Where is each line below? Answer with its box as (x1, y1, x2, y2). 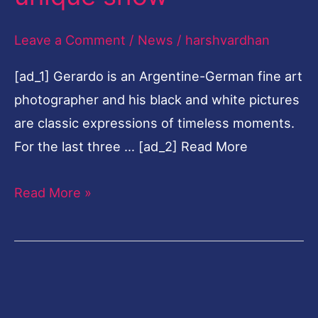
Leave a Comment (14, 32, 126, 48)
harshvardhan (185, 32, 270, 48)
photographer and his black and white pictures (14, 92, 300, 108)
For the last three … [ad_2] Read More (14, 138, 248, 155)
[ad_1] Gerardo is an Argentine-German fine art (14, 68, 302, 84)
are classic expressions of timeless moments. (14, 115, 295, 131)
